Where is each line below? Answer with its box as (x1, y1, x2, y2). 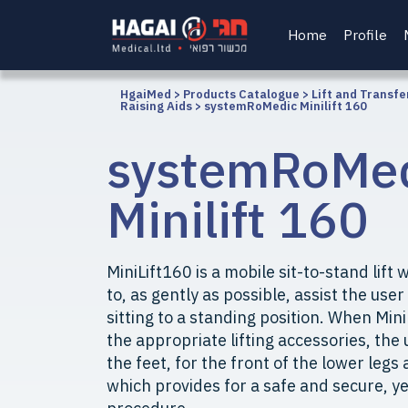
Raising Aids (120, 98, 192, 114)
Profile (343, 26, 387, 44)
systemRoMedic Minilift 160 (204, 98, 367, 114)
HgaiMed (120, 87, 171, 102)
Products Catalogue (183, 87, 300, 102)
